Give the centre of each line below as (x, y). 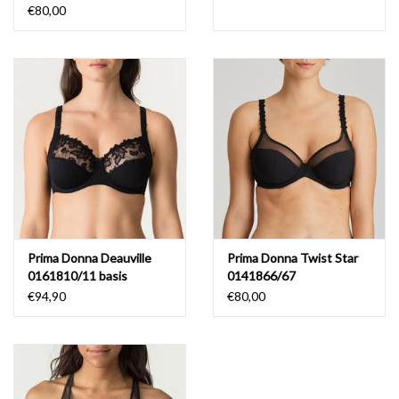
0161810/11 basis (77, 275)
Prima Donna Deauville (90, 257)
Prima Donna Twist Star (293, 257)
